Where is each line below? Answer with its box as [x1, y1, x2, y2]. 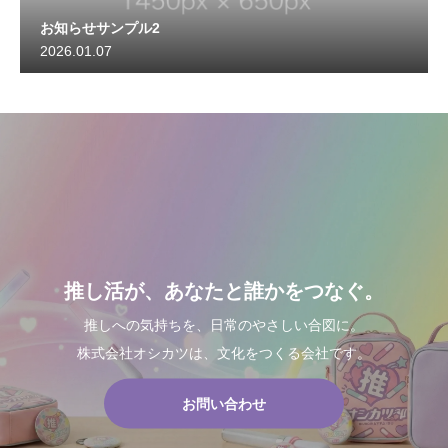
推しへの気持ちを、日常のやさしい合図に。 [84, 316, 364, 333]
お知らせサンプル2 [40, 20, 160, 36]
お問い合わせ [182, 395, 266, 412]
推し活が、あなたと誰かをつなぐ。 [64, 279, 384, 302]
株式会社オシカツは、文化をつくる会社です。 [77, 344, 371, 361]
